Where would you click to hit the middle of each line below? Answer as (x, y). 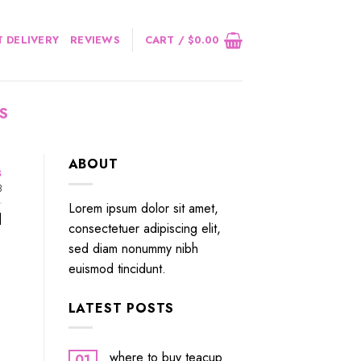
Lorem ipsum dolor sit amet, (143, 208)
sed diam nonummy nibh (133, 248)
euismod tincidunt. (117, 268)
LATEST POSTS (121, 308)
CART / (166, 40)
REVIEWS (95, 40)
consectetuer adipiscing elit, (144, 228)
